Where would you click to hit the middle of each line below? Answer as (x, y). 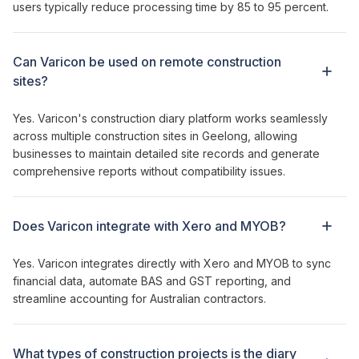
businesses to (51, 153)
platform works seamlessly (256, 118)
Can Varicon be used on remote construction (147, 61)
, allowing (272, 135)
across (30, 135)
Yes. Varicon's (52, 118)
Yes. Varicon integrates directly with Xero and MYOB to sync (172, 263)
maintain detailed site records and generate (204, 153)
